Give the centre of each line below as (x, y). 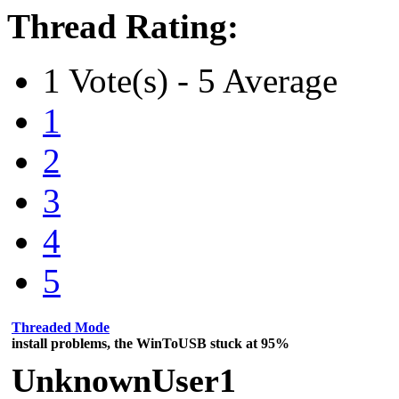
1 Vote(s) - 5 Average (190, 80)
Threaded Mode (61, 327)
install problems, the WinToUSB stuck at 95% (151, 343)
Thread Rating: (123, 26)
